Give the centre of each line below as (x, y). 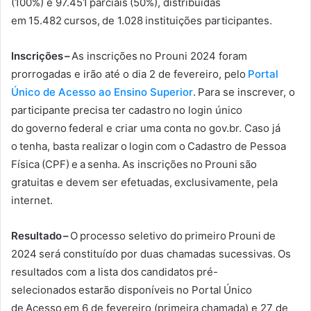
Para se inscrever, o (245, 92)
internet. (34, 200)
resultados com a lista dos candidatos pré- (115, 272)
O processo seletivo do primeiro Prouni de (173, 236)
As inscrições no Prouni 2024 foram (159, 56)
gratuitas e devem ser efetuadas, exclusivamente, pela (144, 182)
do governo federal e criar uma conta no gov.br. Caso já (146, 128)
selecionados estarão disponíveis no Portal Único (132, 290)
